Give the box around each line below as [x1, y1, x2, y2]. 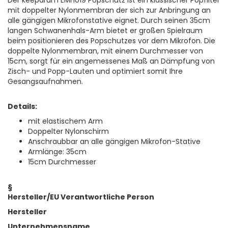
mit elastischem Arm [28, 116, 103, 127]
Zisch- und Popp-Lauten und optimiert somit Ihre [8, 66, 183, 77]
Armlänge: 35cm [28, 147, 87, 157]
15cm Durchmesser [28, 157, 96, 167]
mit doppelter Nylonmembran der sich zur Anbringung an [8, 5, 211, 16]
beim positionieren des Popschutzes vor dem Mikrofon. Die [8, 36, 215, 46]
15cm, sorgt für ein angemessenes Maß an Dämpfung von [8, 56, 215, 67]
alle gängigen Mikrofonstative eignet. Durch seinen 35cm [8, 15, 210, 26]
